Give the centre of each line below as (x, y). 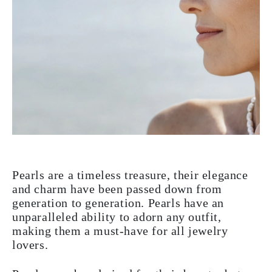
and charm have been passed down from (117, 189)
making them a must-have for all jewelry (120, 231)
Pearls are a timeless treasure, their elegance (130, 175)
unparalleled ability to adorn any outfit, (117, 217)
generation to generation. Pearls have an (118, 203)
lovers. (30, 245)
